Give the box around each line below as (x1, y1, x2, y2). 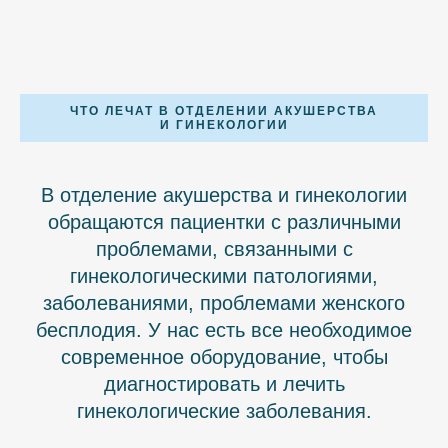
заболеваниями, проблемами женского (43, 292, 405, 315)
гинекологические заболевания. (76, 400, 372, 423)
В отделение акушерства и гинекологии (41, 184, 407, 207)
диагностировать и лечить (103, 373, 345, 396)
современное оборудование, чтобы (60, 346, 388, 369)
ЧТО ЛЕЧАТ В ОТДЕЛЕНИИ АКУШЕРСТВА (70, 104, 378, 119)
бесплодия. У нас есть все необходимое (36, 319, 412, 342)
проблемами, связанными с (95, 238, 353, 261)
